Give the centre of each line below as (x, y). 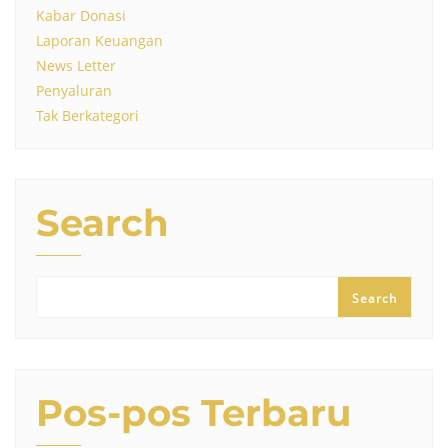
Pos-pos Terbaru (193, 413)
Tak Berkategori (87, 116)
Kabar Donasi (81, 16)
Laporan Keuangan (99, 41)
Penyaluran (74, 91)
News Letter (76, 66)
